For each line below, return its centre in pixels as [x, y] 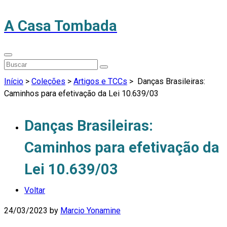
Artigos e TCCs [100, 81]
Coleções [48, 81]
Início [14, 81]
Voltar [35, 190]
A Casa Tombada [61, 26]
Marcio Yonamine [90, 210]
